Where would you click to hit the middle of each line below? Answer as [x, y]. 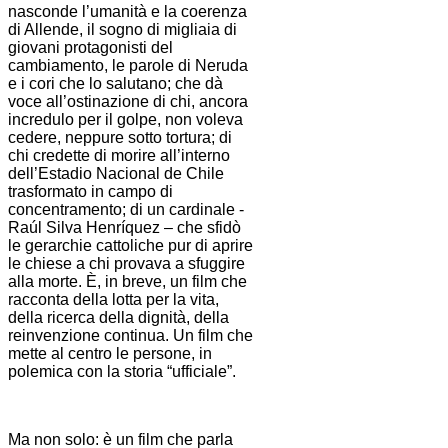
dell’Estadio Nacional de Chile [116, 174]
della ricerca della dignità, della [118, 318]
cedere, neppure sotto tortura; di [120, 138]
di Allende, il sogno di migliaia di [122, 30]
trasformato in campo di [90, 192]
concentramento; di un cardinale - [126, 210]
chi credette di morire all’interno [119, 156]
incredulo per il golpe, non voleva [125, 120]
